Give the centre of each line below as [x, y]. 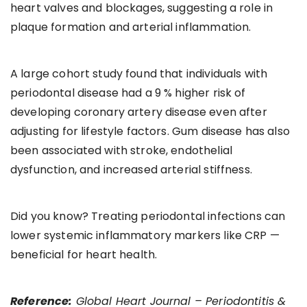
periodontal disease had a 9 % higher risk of [128, 93]
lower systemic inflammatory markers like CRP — [145, 235]
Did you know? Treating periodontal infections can [148, 216]
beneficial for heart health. [84, 254]
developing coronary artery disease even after [139, 112]
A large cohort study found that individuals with [139, 73]
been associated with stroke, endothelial [121, 150]
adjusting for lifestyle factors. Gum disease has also [150, 131]
